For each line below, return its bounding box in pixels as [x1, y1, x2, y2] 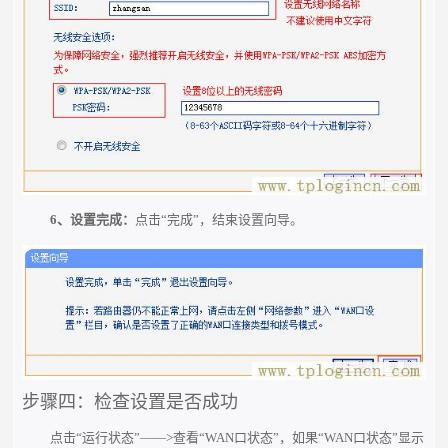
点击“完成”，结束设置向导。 [134, 211, 303, 227]
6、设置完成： [49, 211, 135, 227]
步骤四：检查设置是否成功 [22, 392, 239, 413]
